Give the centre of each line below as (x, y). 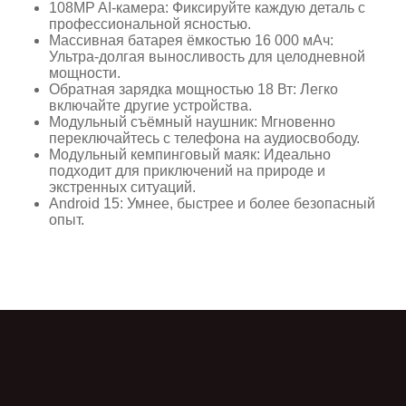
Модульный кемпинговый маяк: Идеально (190, 154)
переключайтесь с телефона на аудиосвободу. (205, 138)
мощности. (85, 72)
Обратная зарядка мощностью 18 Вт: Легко (194, 89)
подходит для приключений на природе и (188, 170)
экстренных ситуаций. (123, 187)
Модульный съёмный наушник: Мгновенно (193, 121)
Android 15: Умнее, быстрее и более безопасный (213, 203)
